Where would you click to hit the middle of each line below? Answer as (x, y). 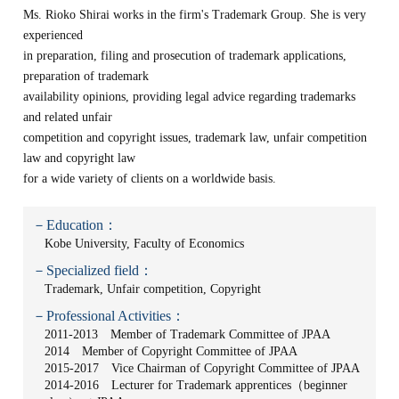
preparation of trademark (86, 76)
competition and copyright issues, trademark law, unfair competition (195, 138)
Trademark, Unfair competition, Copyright (153, 289)
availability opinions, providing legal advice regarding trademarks (190, 97)
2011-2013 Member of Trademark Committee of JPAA (194, 334)
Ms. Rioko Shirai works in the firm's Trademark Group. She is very (195, 15)
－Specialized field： (93, 270)
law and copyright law (80, 158)
